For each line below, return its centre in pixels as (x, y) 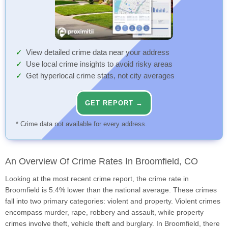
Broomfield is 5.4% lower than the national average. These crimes (111, 190)
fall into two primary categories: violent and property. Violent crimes (113, 201)
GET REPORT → (114, 103)
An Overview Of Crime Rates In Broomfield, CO (102, 162)
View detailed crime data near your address (98, 53)
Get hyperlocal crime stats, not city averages (100, 76)
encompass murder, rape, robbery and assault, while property (104, 212)
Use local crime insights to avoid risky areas (99, 64)
